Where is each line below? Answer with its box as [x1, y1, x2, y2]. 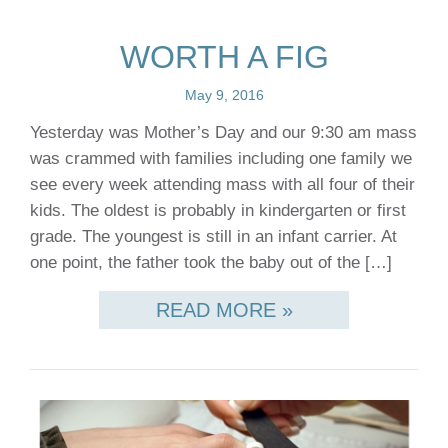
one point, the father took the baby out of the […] [30, 252, 392, 272]
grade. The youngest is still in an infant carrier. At [30, 226, 397, 246]
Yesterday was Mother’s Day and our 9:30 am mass [30, 122, 417, 142]
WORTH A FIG [119, 38, 329, 75]
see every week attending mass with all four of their [30, 174, 415, 194]
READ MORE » [155, 298, 293, 321]
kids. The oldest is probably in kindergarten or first [30, 200, 406, 220]
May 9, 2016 [184, 86, 264, 103]
